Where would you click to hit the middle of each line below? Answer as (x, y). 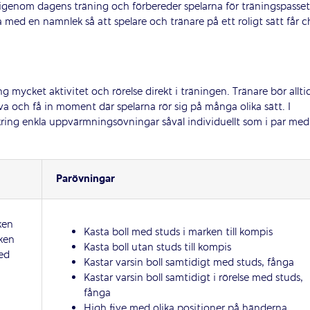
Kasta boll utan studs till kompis (157, 248)
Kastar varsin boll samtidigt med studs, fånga (189, 263)
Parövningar (85, 180)
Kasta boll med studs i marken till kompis (178, 233)
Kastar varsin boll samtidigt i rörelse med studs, (193, 279)
